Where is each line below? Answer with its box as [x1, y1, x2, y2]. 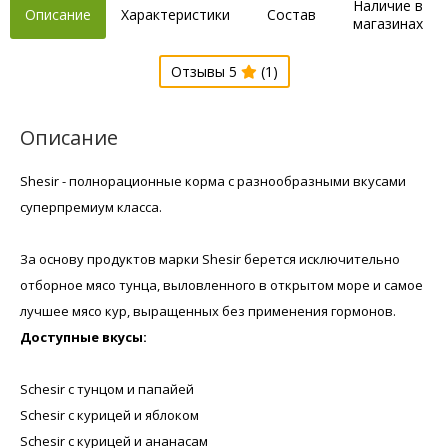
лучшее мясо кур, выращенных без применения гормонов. [20, 301, 396, 320]
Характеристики [121, 4, 230, 24]
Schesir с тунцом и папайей [20, 379, 194, 398]
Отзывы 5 [170, 61, 241, 81]
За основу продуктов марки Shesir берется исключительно [20, 249, 400, 268]
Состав [267, 4, 316, 24]
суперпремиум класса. [20, 197, 162, 216]
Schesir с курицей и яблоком [20, 405, 199, 424]
